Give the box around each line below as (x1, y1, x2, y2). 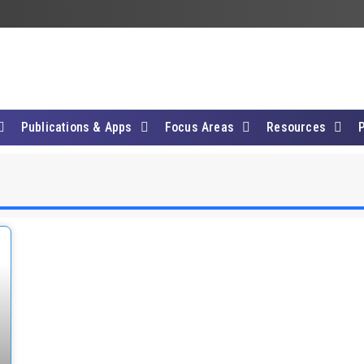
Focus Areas (164, 119, 234, 135)
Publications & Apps (20, 119, 132, 135)
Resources (266, 119, 327, 135)
